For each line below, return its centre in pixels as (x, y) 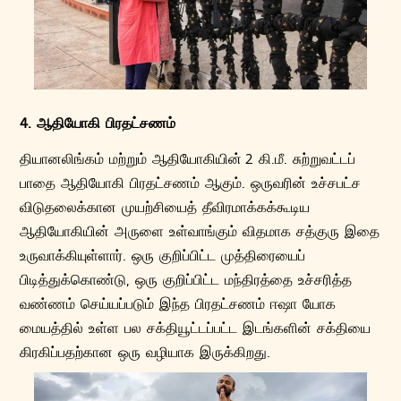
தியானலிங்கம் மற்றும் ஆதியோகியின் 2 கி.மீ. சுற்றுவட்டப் (188, 158)
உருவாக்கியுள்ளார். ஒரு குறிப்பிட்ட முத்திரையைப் (163, 255)
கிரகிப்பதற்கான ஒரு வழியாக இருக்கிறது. (145, 352)
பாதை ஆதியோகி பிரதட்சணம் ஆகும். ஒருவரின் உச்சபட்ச (191, 183)
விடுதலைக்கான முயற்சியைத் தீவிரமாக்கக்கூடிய (165, 207)
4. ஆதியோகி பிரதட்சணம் (98, 123)
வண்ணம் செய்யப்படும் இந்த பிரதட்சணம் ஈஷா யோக (178, 303)
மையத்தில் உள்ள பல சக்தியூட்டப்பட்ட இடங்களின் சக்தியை (196, 328)
